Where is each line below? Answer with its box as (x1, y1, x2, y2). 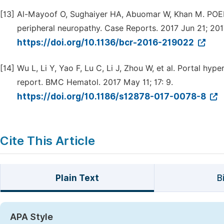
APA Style (10, 211, 53, 222)
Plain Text (55, 173, 99, 183)
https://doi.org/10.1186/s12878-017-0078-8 (17, 91, 208, 101)
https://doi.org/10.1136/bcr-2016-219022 (17, 37, 196, 47)
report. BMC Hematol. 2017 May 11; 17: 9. (17, 77, 173, 87)
